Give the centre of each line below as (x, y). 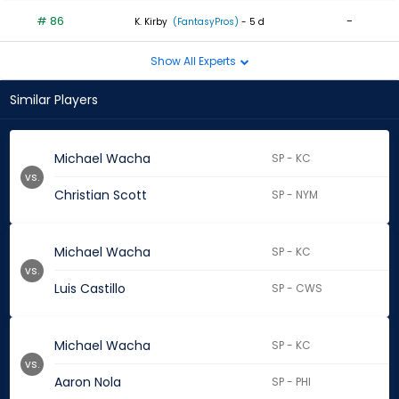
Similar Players (54, 100)
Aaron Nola (88, 383)
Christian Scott (101, 195)
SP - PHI (292, 382)
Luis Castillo (90, 289)
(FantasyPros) (204, 21)
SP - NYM (295, 195)
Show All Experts (194, 61)
